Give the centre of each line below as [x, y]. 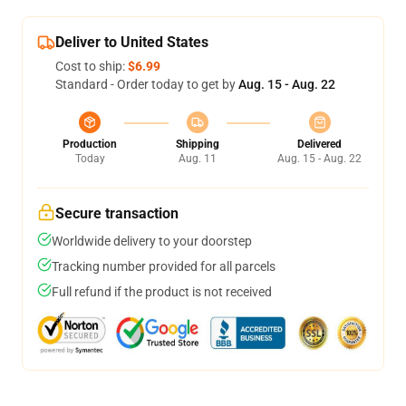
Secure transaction [117, 213]
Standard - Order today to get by [147, 84]
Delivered [319, 144]
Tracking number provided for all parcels [164, 266]
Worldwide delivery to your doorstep [152, 241]
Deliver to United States [132, 42]
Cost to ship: [92, 66]
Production [90, 144]
